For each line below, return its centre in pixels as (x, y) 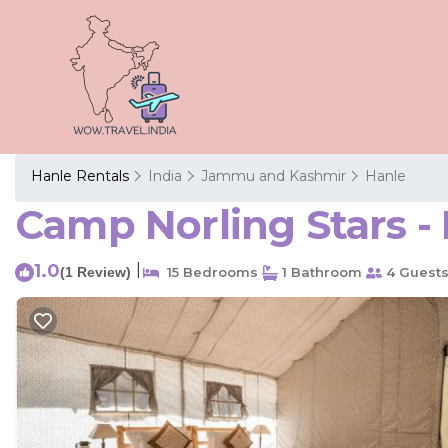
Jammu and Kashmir (273, 176)
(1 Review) (95, 272)
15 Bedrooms (208, 272)
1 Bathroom (320, 272)
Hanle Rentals (82, 176)
